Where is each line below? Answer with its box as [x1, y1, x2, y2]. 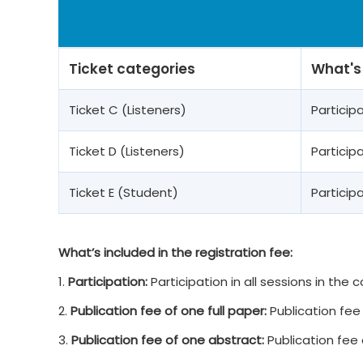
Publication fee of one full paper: [70, 302, 270, 319]
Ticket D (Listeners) [69, 143, 185, 160]
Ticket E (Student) [69, 184, 178, 201]
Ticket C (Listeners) [69, 101, 186, 118]
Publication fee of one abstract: [71, 331, 267, 348]
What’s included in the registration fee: [58, 244, 293, 261]
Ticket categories [69, 59, 195, 79]
